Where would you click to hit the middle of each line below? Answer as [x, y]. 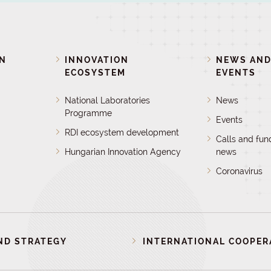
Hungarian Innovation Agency [122, 152]
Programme [88, 113]
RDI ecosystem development [122, 132]
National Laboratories [107, 100]
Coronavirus [240, 171]
